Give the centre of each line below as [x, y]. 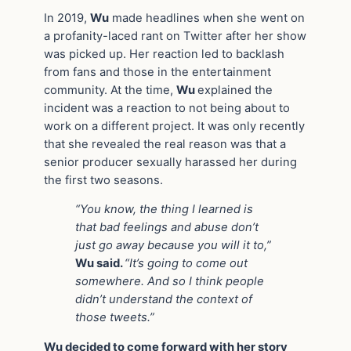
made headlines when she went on [207, 18]
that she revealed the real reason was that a [165, 144]
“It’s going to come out [186, 264]
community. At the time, [110, 90]
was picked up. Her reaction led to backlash [164, 54]
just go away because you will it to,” [173, 246]
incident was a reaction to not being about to [167, 108]
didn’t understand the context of [164, 300]
